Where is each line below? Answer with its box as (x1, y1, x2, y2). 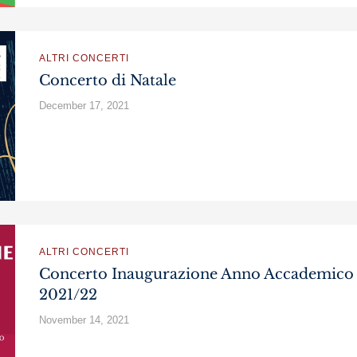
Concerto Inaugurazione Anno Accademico (39, 265, 354, 283)
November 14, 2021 (39, 314, 129, 326)
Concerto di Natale (39, 72, 176, 89)
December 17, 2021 (39, 100, 129, 112)
